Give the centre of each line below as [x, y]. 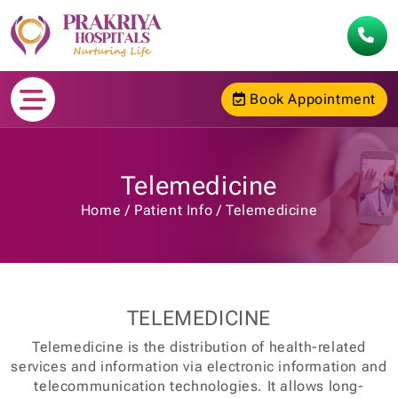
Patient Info [174, 210]
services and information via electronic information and [199, 366]
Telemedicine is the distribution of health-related [199, 347]
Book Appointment [310, 99]
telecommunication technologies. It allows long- [199, 386]
